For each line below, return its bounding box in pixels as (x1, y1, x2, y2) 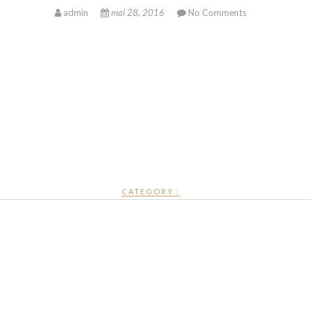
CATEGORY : (121, 187, 180, 196)
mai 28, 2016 (108, 7, 167, 19)
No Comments (187, 7, 246, 19)
